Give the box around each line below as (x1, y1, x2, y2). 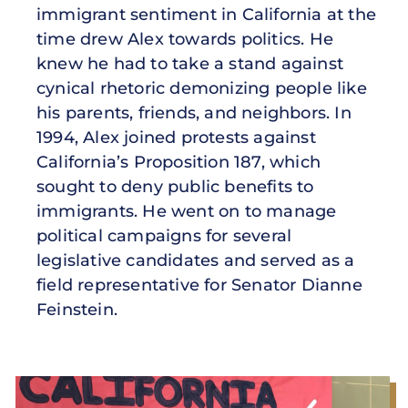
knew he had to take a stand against (36, 53, 344, 74)
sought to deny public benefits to (36, 176, 314, 197)
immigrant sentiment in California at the (36, 4, 377, 25)
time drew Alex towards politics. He (36, 28, 334, 49)
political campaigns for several (36, 225, 292, 246)
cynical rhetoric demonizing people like (36, 77, 367, 98)
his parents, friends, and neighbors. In (36, 102, 352, 123)
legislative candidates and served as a (36, 250, 355, 270)
